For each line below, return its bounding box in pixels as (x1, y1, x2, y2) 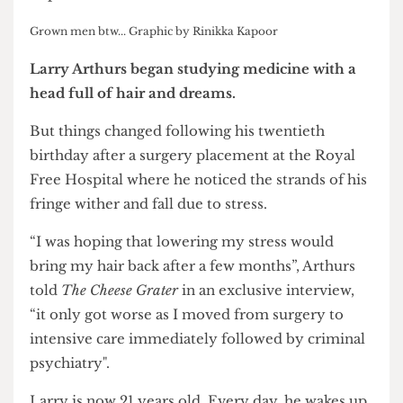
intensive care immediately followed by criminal (31, 379, 390, 398)
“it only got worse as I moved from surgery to (31, 353, 367, 372)
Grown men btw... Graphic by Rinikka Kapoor (31, 52, 297, 67)
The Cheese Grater (65, 327, 191, 346)
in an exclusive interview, (190, 327, 379, 346)
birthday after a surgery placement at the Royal (31, 184, 380, 202)
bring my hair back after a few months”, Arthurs (31, 301, 380, 320)
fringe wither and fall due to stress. (31, 235, 285, 254)
